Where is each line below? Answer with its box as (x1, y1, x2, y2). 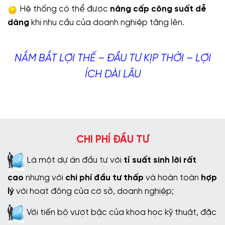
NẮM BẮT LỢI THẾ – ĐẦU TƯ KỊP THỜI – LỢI (14, 53, 211, 64)
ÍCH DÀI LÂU (84, 69, 141, 80)
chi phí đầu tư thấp (65, 173, 144, 183)
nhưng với (24, 173, 65, 183)
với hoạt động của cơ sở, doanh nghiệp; (14, 187, 174, 196)
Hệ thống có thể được (18, 4, 110, 14)
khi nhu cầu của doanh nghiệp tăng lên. (29, 18, 184, 27)
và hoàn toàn (144, 173, 201, 183)
